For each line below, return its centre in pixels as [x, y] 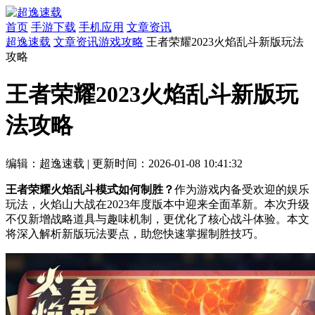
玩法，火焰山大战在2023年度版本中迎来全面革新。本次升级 [157, 204]
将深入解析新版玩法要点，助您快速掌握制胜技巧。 [135, 233]
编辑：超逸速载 [45, 163]
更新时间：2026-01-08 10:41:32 [167, 163]
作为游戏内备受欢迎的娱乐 [242, 189]
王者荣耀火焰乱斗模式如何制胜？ [90, 189]
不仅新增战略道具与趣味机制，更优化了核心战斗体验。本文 [157, 219]
